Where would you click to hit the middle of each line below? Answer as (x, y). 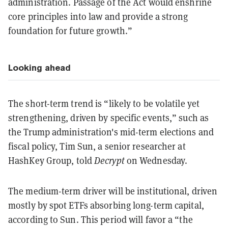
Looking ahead (39, 67)
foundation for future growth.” (70, 31)
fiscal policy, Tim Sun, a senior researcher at (97, 146)
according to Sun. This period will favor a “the (101, 219)
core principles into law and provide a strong (98, 16)
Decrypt (109, 160)
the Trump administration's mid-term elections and (111, 132)
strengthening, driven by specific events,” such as (109, 118)
